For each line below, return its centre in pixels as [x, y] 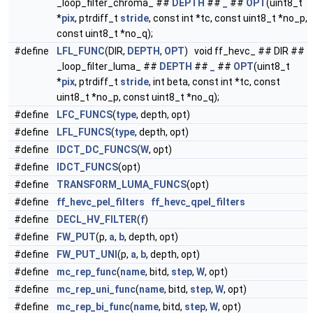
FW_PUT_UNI [87, 254]
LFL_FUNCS [84, 132]
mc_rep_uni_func [96, 289]
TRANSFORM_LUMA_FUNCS [122, 184]
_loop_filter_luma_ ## [108, 66]
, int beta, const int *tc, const [214, 82]
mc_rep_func [87, 272]
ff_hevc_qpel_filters [198, 202]
